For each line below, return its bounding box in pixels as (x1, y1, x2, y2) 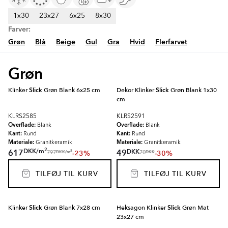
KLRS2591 (117, 113, 145, 120)
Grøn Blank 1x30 (169, 86, 217, 94)
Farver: (8, 24, 31, 34)
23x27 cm (117, 213, 144, 221)
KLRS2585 (8, 113, 37, 120)
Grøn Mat (181, 204, 209, 212)
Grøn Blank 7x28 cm (42, 204, 100, 212)
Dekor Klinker (117, 86, 156, 94)
